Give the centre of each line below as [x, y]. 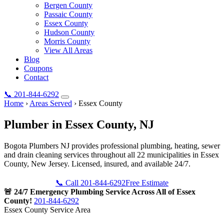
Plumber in [34, 124]
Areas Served [51, 103]
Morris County [67, 41]
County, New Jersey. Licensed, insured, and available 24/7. [97, 163]
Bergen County [68, 5]
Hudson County [69, 32]
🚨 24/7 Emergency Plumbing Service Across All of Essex [100, 191]
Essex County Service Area [47, 209]
